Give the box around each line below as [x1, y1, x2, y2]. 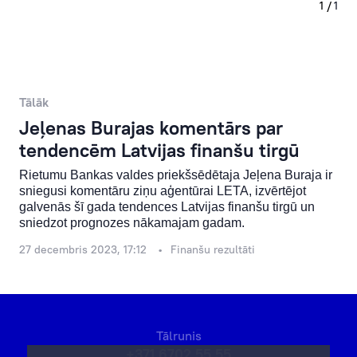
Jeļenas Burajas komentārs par [19, 116, 283, 140]
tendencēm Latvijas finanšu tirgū [19, 138, 300, 163]
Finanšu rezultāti [171, 242, 255, 257]
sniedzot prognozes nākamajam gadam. [19, 216, 245, 230]
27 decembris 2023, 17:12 [19, 242, 147, 257]
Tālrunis [155, 328, 202, 344]
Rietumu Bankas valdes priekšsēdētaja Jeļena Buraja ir [19, 168, 332, 182]
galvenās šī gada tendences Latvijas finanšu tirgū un [19, 200, 315, 214]
